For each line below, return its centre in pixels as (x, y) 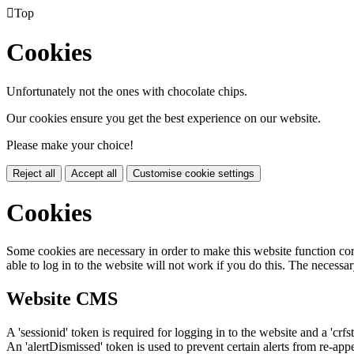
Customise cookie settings (194, 173)
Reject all (34, 173)
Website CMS (62, 299)
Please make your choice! (70, 145)
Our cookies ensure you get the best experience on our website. (164, 118)
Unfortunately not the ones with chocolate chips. (127, 91)
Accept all (94, 173)
